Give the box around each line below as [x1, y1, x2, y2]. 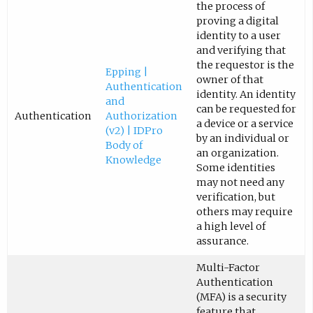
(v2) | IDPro [105, 124, 163, 138]
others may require [196, 205, 293, 219]
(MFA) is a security [196, 291, 286, 304]
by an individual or [196, 132, 289, 145]
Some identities [196, 161, 275, 175]
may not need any [196, 176, 284, 189]
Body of [105, 139, 143, 152]
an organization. [196, 147, 279, 160]
